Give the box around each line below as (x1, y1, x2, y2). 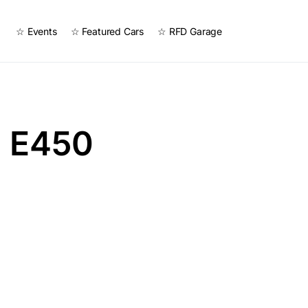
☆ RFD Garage (157, 25, 223, 37)
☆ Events (16, 25, 57, 37)
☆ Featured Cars (70, 25, 144, 37)
